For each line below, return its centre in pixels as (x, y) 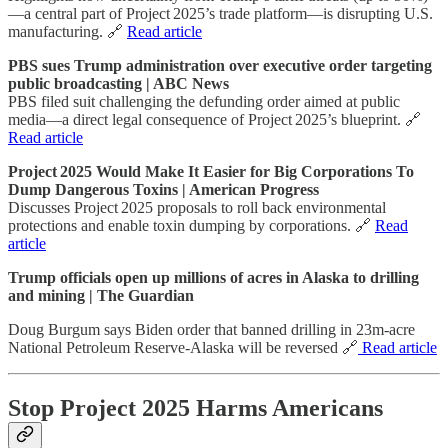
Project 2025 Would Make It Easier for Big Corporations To (211, 172)
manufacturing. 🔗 (67, 32)
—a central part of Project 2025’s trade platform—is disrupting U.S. (220, 14)
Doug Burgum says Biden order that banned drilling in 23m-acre (211, 330)
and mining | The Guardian (101, 296)
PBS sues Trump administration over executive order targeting (220, 66)
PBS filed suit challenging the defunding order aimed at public (204, 102)
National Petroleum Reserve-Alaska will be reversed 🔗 (183, 348)
